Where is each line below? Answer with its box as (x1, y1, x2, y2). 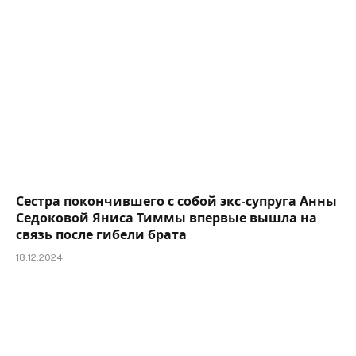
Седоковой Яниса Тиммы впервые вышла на (16, 210, 317, 226)
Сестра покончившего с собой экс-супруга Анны (16, 193, 337, 209)
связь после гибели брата (16, 226, 187, 242)
